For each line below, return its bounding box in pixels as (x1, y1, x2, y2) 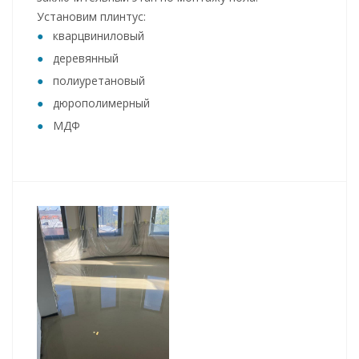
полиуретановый (53, 73, 145, 89)
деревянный (53, 50, 119, 67)
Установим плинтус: (37, 9, 146, 25)
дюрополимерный (53, 95, 150, 111)
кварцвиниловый (53, 28, 144, 44)
